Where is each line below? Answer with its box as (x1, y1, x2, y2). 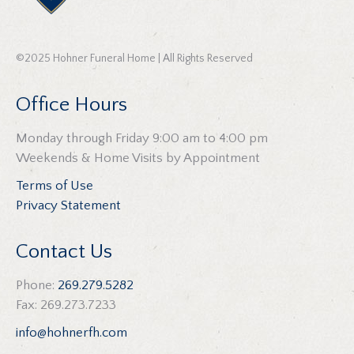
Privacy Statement (16, 198, 121, 213)
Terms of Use (16, 178, 93, 193)
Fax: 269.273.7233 (16, 297, 116, 312)
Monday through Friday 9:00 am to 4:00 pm (16, 130, 268, 145)
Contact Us (16, 239, 112, 263)
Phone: (16, 277, 58, 292)
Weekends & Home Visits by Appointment (16, 150, 260, 165)
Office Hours (16, 92, 127, 116)
